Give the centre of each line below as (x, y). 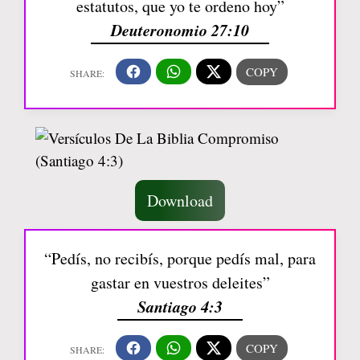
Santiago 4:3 (180, 306)
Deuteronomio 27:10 (180, 29)
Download (180, 200)
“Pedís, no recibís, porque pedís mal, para (180, 258)
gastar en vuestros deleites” (180, 282)
